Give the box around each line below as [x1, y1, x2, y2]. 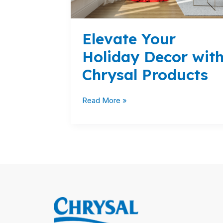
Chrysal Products [82, 65, 208, 84]
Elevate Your [82, 29, 176, 48]
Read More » [82, 96, 127, 106]
